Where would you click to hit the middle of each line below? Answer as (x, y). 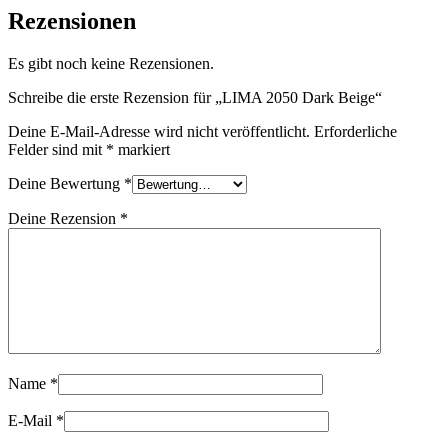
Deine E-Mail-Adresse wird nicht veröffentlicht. (159, 131)
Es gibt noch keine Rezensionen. (111, 63)
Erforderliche (355, 131)
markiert (142, 149)
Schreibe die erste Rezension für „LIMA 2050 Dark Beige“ (195, 97)
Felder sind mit (57, 149)
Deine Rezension (64, 218)
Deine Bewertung (66, 183)
